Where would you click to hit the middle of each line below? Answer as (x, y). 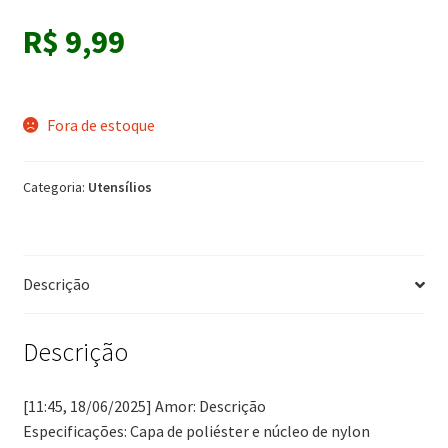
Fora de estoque (101, 124)
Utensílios (119, 186)
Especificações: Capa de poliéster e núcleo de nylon (196, 430)
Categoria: (55, 186)
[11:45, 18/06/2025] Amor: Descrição (144, 405)
